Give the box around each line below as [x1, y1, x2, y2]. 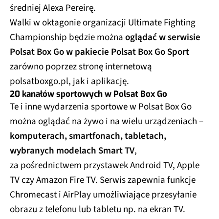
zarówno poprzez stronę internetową [10, 60, 152, 74]
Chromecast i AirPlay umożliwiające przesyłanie [10, 188, 197, 202]
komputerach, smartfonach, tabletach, [10, 130, 166, 143]
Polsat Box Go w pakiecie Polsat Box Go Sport [10, 45, 189, 59]
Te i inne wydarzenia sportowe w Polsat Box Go [10, 100, 192, 114]
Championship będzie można [10, 31, 125, 44]
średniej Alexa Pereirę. [10, 1, 96, 15]
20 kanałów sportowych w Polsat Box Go [10, 88, 167, 100]
